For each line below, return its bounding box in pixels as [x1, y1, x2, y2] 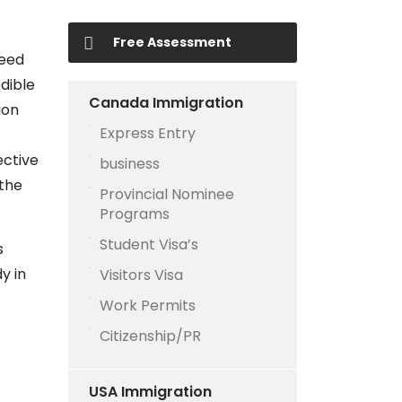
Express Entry [100, 123, 196, 144]
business [100, 153, 160, 174]
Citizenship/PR [100, 326, 201, 346]
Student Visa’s [100, 234, 198, 255]
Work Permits [100, 295, 196, 316]
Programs [100, 204, 170, 224]
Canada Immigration [89, 92, 243, 113]
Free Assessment [113, 33, 232, 51]
